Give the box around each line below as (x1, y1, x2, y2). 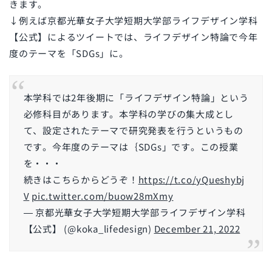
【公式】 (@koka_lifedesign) (23, 222, 154, 236)
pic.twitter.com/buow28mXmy (32, 189, 174, 203)
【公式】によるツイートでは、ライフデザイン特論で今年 (9, 30, 258, 44)
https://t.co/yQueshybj (138, 173, 245, 186)
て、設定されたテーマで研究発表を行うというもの (23, 124, 243, 137)
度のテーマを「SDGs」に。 (9, 47, 129, 60)
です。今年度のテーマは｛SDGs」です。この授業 (23, 140, 239, 154)
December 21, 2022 (154, 222, 240, 236)
